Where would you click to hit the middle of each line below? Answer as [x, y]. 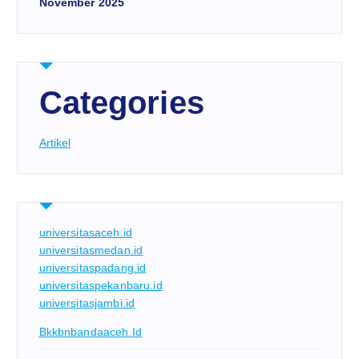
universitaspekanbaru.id [101, 286]
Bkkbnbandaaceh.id [90, 332]
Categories [121, 103]
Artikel [55, 143]
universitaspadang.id [93, 268]
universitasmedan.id [91, 250]
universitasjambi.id [87, 303]
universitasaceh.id [86, 233]
